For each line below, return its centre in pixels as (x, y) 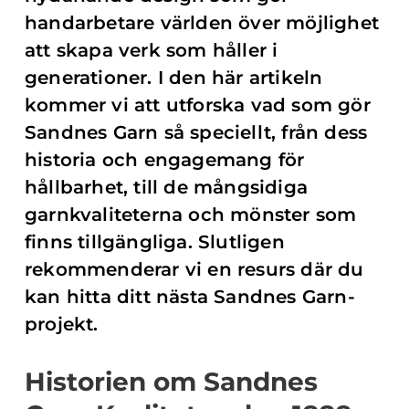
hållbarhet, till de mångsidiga (166, 187)
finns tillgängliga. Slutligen (155, 242)
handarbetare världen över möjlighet (202, 23)
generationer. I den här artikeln (174, 78)
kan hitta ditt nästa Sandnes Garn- (190, 297)
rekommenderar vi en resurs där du (194, 269)
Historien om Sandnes (171, 382)
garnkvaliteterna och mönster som (191, 215)
